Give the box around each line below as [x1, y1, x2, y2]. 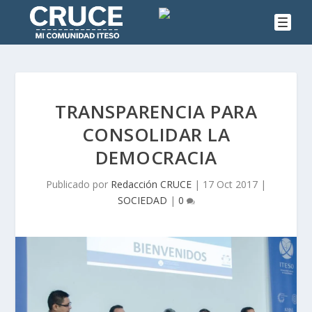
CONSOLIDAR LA [81, 122, 231, 148]
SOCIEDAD [117, 194, 167, 208]
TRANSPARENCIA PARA [55, 99, 257, 125]
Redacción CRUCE [111, 178, 192, 192]
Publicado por [46, 178, 111, 192]
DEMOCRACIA [95, 145, 217, 171]
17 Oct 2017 [203, 178, 258, 192]
